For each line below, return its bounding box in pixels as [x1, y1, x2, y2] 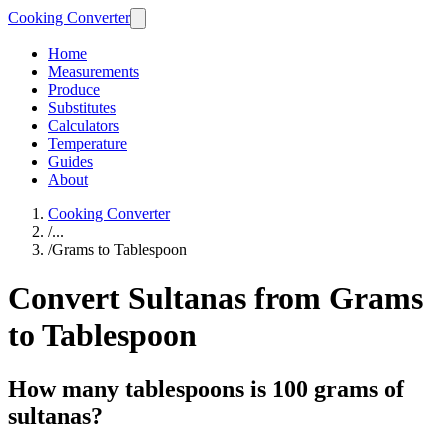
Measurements [48, 63, 139, 80]
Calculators [48, 117, 119, 134]
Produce [48, 81, 100, 98]
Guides [48, 153, 93, 170]
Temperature [48, 135, 127, 152]
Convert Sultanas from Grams [8, 280, 423, 317]
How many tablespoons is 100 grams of [8, 375, 404, 402]
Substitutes [48, 99, 116, 116]
